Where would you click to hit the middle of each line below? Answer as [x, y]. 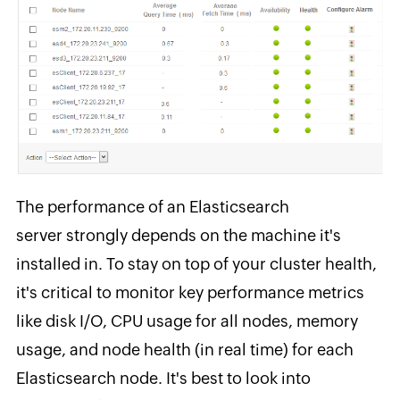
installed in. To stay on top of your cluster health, [196, 263]
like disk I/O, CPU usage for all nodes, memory [187, 321]
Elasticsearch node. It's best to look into [163, 378]
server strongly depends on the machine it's [178, 235]
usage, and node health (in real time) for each [184, 349]
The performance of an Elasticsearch [152, 206]
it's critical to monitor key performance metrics [190, 292]
